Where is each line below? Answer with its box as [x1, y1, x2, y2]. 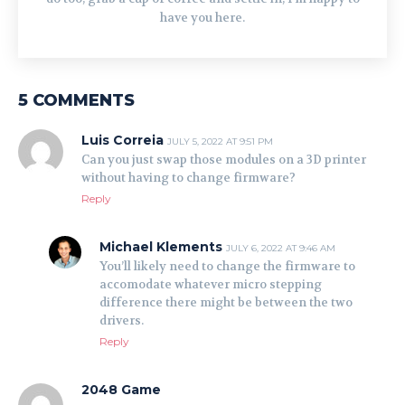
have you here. [160, 9, 245, 25]
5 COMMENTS [18, 89, 135, 110]
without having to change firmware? [81, 169, 296, 185]
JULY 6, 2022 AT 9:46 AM [226, 241, 335, 254]
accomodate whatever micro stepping [99, 276, 322, 292]
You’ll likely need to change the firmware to [99, 258, 355, 274]
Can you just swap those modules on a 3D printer [81, 151, 366, 167]
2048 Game [81, 381, 161, 398]
